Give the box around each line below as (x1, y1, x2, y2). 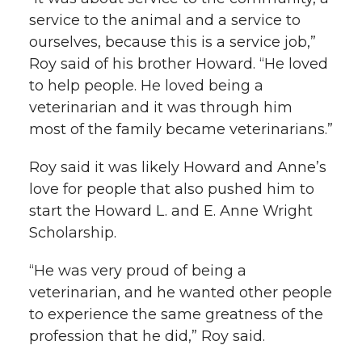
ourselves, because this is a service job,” (29, 32, 316, 51)
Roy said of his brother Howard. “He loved (29, 54, 328, 73)
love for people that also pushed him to (29, 179, 314, 198)
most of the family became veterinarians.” (29, 120, 333, 138)
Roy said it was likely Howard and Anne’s (29, 158, 326, 176)
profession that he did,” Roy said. (29, 326, 265, 345)
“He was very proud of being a (29, 261, 246, 280)
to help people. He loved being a (29, 76, 263, 95)
